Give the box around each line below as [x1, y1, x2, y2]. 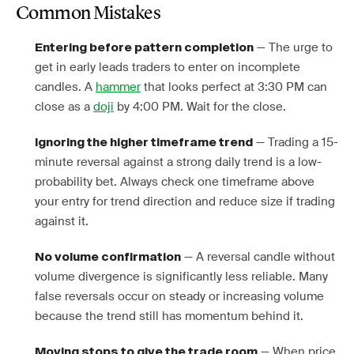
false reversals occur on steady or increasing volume [35, 288, 324, 304]
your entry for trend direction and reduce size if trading [35, 194, 335, 209]
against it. [35, 213, 88, 229]
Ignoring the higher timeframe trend [35, 137, 253, 149]
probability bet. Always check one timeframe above [35, 174, 314, 190]
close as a [35, 99, 93, 115]
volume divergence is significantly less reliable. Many [35, 269, 328, 284]
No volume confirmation [35, 251, 181, 263]
